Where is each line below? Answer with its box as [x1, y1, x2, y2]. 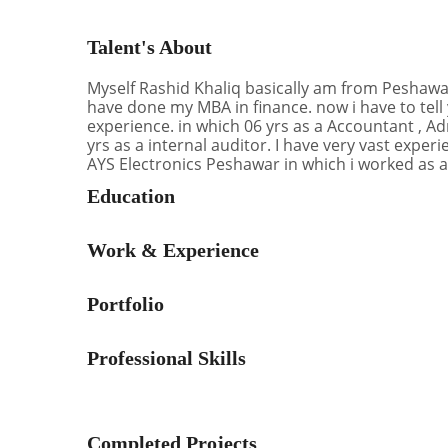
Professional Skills [87, 347, 246, 370]
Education [87, 185, 175, 208]
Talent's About [87, 36, 212, 59]
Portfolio [87, 293, 164, 316]
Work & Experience [87, 239, 259, 262]
